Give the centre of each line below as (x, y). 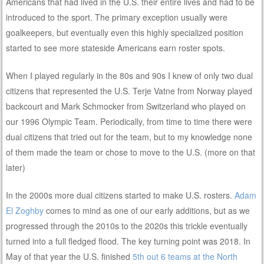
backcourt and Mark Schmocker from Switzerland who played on (126, 106)
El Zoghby (25, 210)
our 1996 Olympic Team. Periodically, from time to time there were (129, 121)
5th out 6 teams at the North (185, 256)
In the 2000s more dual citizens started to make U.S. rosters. (121, 195)
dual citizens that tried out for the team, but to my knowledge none (129, 136)
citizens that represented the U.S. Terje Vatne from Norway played (129, 90)
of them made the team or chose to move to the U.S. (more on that (131, 152)
